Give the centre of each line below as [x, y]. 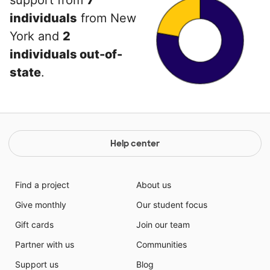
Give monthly [40, 205]
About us [154, 185]
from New [107, 18]
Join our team [163, 225]
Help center [135, 144]
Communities [162, 245]
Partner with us [44, 245]
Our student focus [172, 205]
